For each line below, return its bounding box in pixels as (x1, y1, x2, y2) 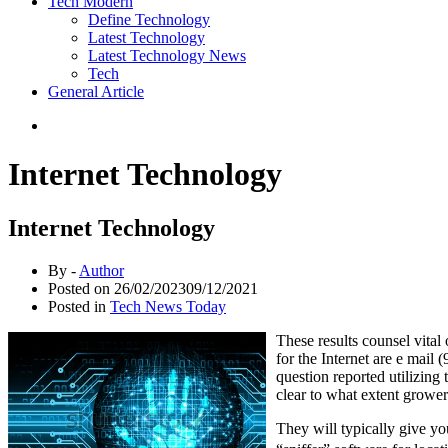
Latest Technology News (88, 47, 246, 64)
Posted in (48, 297, 110, 315)
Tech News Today (110, 297, 226, 315)
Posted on (48, 279, 114, 297)
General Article (48, 83, 144, 100)
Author (79, 261, 124, 279)
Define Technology (88, 11, 210, 28)
